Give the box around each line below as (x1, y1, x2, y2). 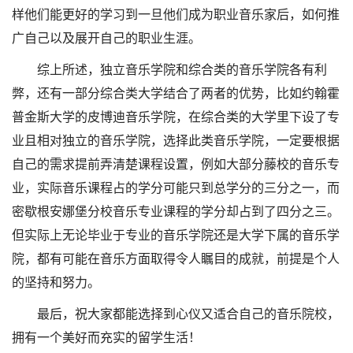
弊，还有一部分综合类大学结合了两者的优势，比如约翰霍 (12, 87, 340, 100)
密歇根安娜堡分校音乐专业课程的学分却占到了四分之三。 (12, 205, 340, 218)
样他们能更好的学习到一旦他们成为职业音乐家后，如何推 (12, 8, 340, 21)
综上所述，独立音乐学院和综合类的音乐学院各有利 (37, 63, 327, 76)
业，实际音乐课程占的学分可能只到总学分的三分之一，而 (12, 181, 340, 195)
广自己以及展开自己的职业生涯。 (12, 32, 201, 45)
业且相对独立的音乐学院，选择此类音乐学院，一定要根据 (12, 134, 340, 147)
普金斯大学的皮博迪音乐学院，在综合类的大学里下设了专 (12, 110, 340, 124)
